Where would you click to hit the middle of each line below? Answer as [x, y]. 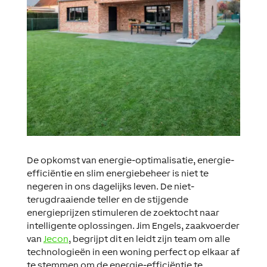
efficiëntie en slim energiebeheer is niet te [117, 173]
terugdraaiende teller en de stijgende [107, 199]
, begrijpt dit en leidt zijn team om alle [149, 238]
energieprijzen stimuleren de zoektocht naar [123, 212]
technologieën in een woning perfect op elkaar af [133, 252]
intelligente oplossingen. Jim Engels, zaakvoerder [133, 225]
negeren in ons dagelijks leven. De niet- [110, 186]
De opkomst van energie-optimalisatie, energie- [130, 160]
